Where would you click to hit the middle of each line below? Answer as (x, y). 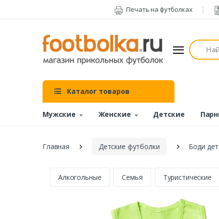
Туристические (187, 177)
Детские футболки (129, 147)
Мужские (59, 114)
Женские (114, 114)
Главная (56, 147)
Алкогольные (80, 177)
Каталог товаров (98, 91)
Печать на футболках (159, 9)
